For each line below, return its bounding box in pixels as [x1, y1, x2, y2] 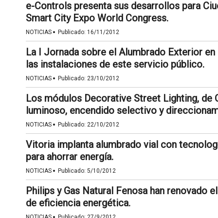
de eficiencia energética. [25, 197, 130, 209]
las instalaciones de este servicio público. [25, 58, 204, 70]
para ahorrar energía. [25, 151, 113, 163]
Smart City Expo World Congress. [25, 12, 168, 24]
